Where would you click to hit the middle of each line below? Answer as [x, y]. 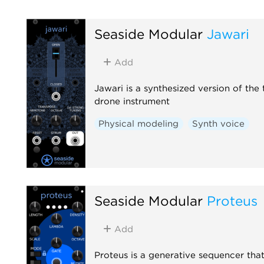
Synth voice [219, 123]
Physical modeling [139, 123]
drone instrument [132, 101]
